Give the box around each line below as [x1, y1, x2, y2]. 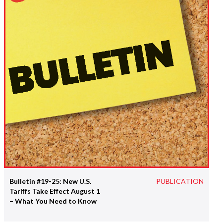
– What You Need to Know [9, 196, 97, 205]
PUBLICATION [156, 176, 204, 185]
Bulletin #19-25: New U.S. [9, 176, 92, 185]
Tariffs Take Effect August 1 [9, 186, 101, 195]
